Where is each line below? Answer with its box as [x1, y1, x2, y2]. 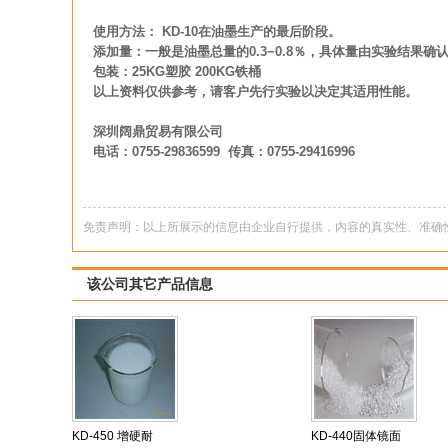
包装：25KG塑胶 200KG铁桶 [93, 64, 261, 79]
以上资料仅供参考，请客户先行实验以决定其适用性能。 [93, 84, 418, 99]
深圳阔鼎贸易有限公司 [93, 124, 307, 139]
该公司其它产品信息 [87, 277, 213, 292]
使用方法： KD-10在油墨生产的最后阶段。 [93, 24, 341, 39]
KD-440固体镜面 [311, 429, 401, 443]
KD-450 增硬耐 [72, 429, 153, 443]
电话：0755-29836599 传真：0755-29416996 [93, 144, 355, 159]
